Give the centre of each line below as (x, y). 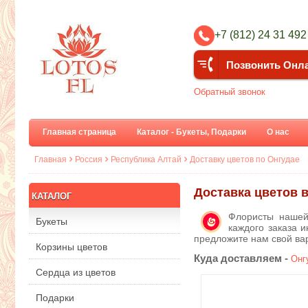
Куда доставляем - (242, 258)
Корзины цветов (71, 247)
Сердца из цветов (76, 273)
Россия (89, 159)
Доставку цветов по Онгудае (245, 159)
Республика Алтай (146, 159)
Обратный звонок (230, 92)
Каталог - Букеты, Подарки (191, 132)
